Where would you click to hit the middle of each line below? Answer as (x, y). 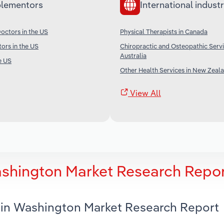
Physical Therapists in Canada (164, 31)
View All (144, 93)
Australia (133, 55)
